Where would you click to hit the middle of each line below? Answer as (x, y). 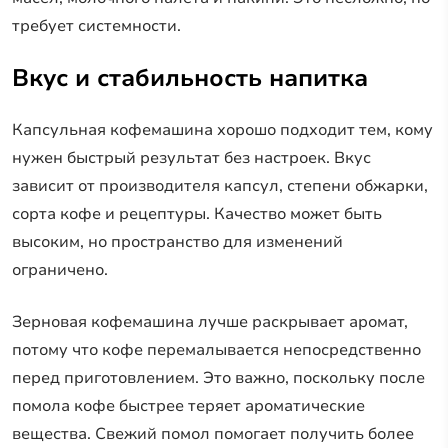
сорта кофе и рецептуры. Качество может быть (197, 213)
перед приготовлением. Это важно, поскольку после (218, 377)
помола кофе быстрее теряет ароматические (188, 405)
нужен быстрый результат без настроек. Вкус (191, 157)
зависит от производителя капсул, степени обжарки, (220, 185)
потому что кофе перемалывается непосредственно (216, 349)
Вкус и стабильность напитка (190, 77)
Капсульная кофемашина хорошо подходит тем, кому (222, 129)
